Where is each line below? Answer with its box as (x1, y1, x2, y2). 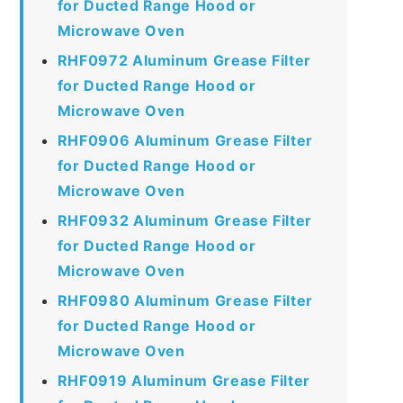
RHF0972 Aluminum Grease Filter (57, 50, 311, 69)
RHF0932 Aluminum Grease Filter (57, 210, 312, 229)
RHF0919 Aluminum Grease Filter (57, 371, 310, 390)
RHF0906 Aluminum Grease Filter (57, 130, 313, 149)
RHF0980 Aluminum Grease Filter (57, 291, 313, 309)
